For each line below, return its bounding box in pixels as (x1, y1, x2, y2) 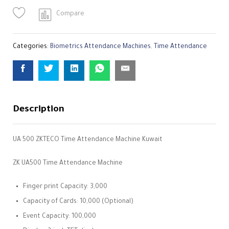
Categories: (13, 43, 50, 51)
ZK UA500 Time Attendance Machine (13, 159, 123, 167)
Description (13, 105, 64, 115)
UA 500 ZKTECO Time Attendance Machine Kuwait (13, 136, 163, 144)
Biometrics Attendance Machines (50, 43, 151, 51)
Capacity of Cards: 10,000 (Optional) (23, 198, 133, 205)
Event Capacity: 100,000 (23, 213, 96, 220)
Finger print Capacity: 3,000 (23, 183, 107, 191)
